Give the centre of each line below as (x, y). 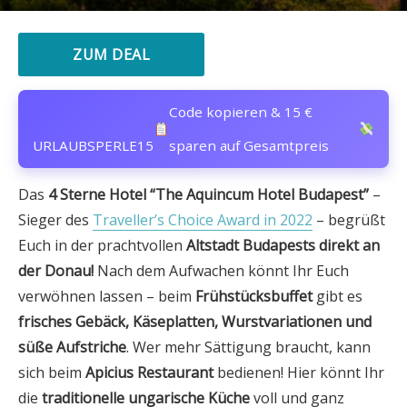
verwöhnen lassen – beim (107, 296)
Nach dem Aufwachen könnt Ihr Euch (223, 271)
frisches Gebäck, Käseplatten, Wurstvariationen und (195, 322)
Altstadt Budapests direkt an (283, 245)
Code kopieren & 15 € (241, 112)
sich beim (52, 372)
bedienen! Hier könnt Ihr (299, 372)
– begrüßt (349, 220)
